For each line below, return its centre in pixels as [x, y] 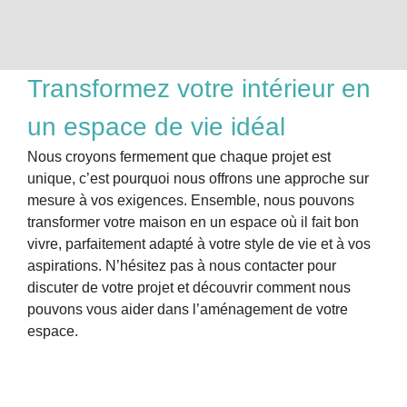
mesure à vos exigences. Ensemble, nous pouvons [191, 200]
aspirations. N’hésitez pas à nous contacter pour [182, 265]
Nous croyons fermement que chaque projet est [179, 156]
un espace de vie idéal [156, 126]
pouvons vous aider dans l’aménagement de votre [188, 309]
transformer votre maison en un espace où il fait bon [193, 222]
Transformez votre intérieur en [199, 88]
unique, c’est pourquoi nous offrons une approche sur [198, 178]
